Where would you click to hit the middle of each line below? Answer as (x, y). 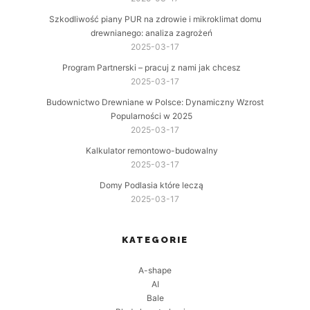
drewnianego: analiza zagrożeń (152, 33)
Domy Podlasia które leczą (152, 185)
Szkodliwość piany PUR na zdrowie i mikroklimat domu (155, 19)
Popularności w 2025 (152, 116)
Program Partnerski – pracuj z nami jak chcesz (152, 68)
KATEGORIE (155, 240)
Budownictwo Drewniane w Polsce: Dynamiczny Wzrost (155, 102)
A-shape (155, 271)
